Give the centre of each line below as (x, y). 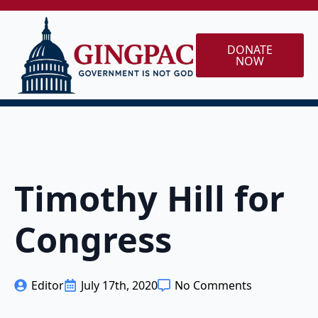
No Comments (213, 285)
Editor (48, 285)
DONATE (250, 49)
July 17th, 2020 (119, 285)
